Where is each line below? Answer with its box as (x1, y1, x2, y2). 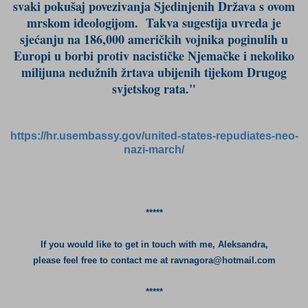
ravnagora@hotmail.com (170, 254, 276, 265)
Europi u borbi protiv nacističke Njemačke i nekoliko (14, 46, 294, 65)
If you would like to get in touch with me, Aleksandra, (40, 239, 268, 250)
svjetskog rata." (112, 79, 196, 98)
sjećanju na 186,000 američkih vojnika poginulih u (20, 30, 288, 48)
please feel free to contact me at (32, 254, 170, 265)
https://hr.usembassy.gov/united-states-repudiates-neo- (10, 129, 298, 142)
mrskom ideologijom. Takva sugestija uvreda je (27, 13, 281, 32)
